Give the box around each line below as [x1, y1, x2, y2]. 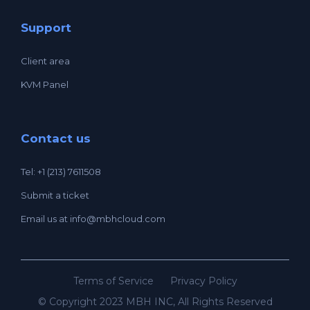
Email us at [21, 212, 70, 224]
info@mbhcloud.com [70, 212, 165, 224]
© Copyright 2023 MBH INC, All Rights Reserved [37, 295, 273, 308]
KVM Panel [21, 78, 69, 90]
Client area [21, 55, 70, 66]
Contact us [21, 131, 91, 145]
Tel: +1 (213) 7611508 [21, 165, 101, 177]
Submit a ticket [21, 189, 89, 201]
